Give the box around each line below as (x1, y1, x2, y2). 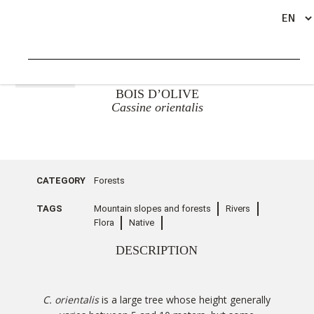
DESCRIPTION (116, 243, 198, 257)
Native (129, 217, 155, 228)
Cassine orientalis (111, 100, 203, 114)
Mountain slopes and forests (93, 203, 211, 214)
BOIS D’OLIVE (115, 87, 199, 101)
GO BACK (29, 73, 72, 84)
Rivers (226, 203, 251, 214)
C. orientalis (43, 293, 102, 306)
